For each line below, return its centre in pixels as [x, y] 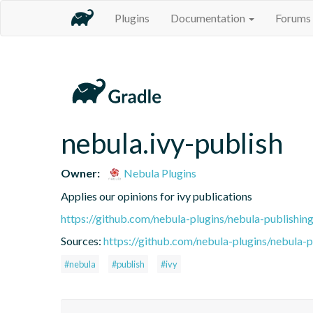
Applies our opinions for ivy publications [156, 196]
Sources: [82, 240]
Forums [293, 18]
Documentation [209, 18]
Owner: [80, 173]
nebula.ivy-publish [172, 143]
